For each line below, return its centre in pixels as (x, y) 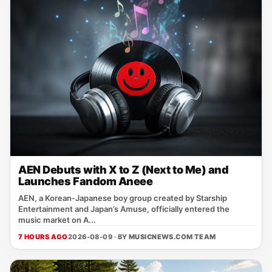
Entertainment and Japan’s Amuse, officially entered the (124, 209)
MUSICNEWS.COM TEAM (172, 237)
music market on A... (57, 220)
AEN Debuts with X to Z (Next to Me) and (124, 170)
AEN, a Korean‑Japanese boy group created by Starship (123, 198)
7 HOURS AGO (43, 237)
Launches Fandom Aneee (86, 181)
